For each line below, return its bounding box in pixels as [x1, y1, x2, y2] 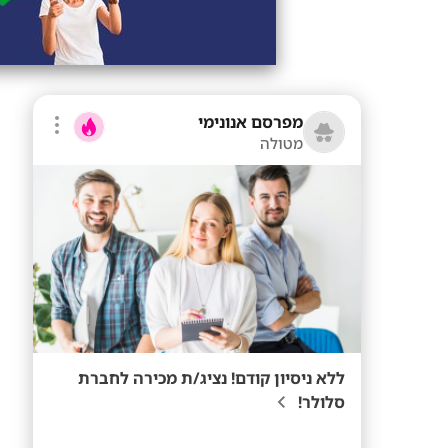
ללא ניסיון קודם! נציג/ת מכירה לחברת [78, 367, 345, 389]
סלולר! [294, 391, 345, 413]
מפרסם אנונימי [198, 111, 303, 133]
